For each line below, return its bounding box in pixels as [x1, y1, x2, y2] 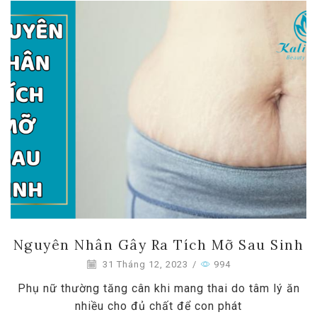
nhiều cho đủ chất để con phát [75, 299, 242, 313]
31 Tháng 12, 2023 [99, 259, 188, 270]
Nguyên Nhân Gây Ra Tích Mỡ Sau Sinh [13, 236, 304, 254]
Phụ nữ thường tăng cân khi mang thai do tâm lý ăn [17, 282, 300, 296]
